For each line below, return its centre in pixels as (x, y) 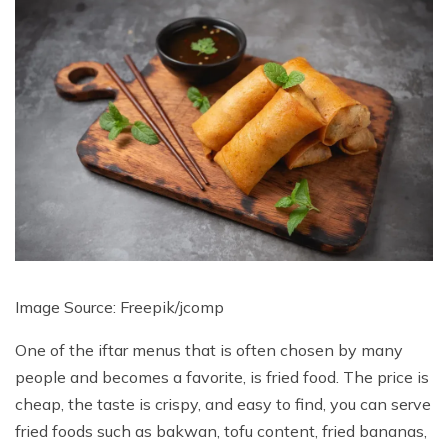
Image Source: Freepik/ (97, 306)
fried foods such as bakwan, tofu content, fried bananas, (221, 430)
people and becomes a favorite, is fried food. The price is (222, 376)
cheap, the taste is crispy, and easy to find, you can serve (223, 403)
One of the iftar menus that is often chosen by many (209, 349)
